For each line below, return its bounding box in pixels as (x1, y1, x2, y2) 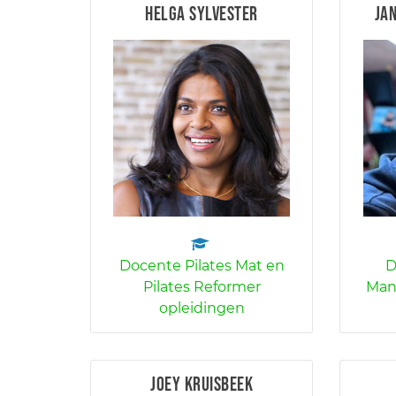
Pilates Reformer (142, 278, 261, 295)
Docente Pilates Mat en (118, 257, 285, 274)
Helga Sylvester (145, 3, 258, 27)
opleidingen (158, 300, 245, 316)
